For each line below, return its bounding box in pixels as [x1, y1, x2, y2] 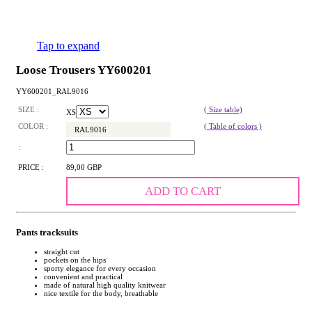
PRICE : [18, 163, 44, 172]
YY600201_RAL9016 [16, 86, 88, 95]
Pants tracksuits [16, 226, 78, 237]
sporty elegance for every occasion [44, 263, 156, 272]
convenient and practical [44, 272, 123, 281]
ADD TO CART [144, 185, 221, 198]
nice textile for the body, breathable [44, 288, 158, 297]
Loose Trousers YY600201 [16, 63, 152, 77]
